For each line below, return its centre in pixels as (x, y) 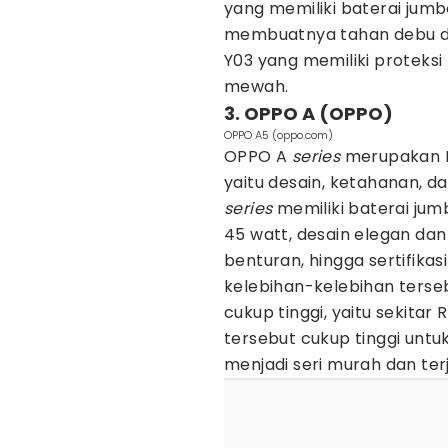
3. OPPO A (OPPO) (308, 113)
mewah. (256, 86)
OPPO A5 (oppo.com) (278, 135)
